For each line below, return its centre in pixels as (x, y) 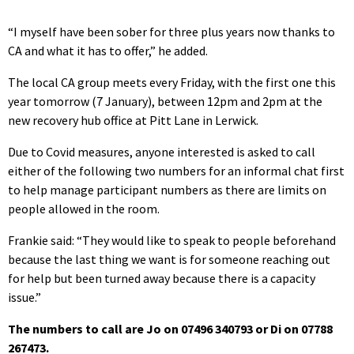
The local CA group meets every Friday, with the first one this (172, 82)
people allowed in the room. (84, 208)
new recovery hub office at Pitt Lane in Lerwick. (133, 120)
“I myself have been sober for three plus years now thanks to (171, 31)
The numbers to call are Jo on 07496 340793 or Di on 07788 (170, 328)
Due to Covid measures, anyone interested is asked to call (162, 151)
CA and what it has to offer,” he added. (108, 50)
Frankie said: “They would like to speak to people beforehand (172, 240)
